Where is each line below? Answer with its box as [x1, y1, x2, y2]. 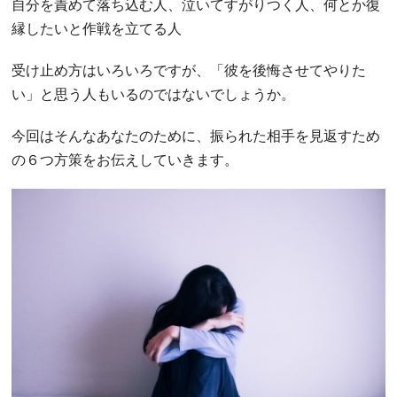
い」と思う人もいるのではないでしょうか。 [11, 87, 295, 103]
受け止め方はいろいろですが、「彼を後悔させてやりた [11, 63, 366, 79]
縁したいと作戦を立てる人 [11, 21, 182, 37]
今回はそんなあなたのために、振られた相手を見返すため [11, 128, 380, 144]
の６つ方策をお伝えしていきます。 [11, 152, 238, 167]
